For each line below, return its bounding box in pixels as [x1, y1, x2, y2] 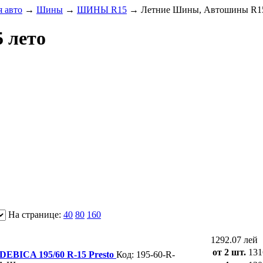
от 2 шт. [213, 247, 246, 257]
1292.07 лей [211, 234, 258, 245]
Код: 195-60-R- [116, 249, 175, 259]
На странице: [8, 209, 61, 220]
